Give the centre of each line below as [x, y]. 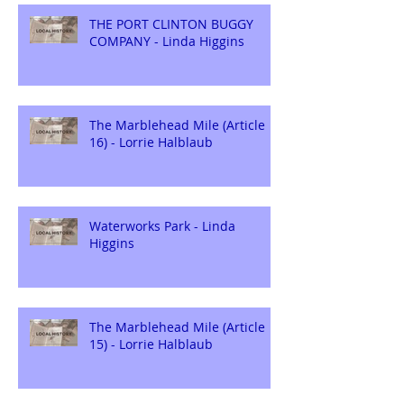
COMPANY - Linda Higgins [167, 41]
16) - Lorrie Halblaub [151, 142]
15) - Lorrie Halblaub [151, 344]
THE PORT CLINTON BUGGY [171, 23]
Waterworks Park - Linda [162, 225]
